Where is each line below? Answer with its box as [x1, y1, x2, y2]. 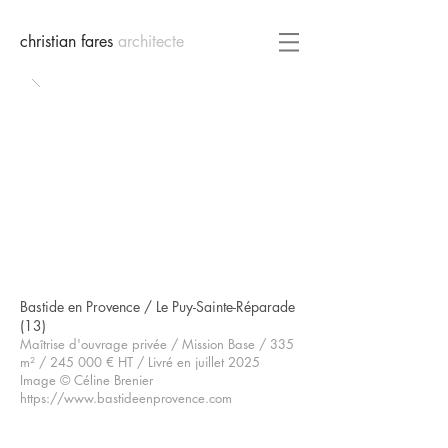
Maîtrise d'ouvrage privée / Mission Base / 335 [20, 335, 294, 353]
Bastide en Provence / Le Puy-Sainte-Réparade [20, 297, 295, 316]
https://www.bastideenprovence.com [20, 389, 232, 407]
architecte [118, 31, 184, 52]
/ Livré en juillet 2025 [133, 353, 260, 371]
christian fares [20, 31, 118, 52]
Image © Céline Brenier [20, 371, 153, 389]
